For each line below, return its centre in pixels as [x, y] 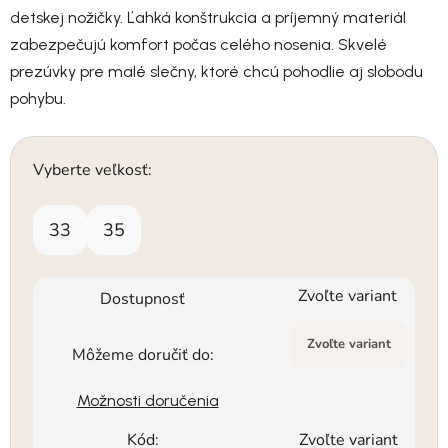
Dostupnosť [142, 298]
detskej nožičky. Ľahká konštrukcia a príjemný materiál [208, 17]
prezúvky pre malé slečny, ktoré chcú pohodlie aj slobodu [216, 71]
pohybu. [38, 98]
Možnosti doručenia [147, 400]
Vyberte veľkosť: [92, 169]
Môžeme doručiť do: [142, 354]
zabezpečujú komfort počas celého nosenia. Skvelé [198, 44]
